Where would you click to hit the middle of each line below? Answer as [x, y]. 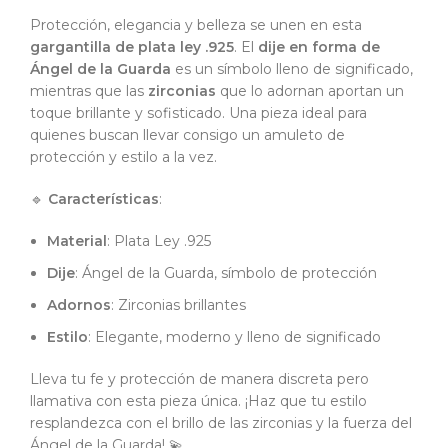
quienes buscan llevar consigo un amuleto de [187, 135]
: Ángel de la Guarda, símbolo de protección [226, 273]
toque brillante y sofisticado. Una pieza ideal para [198, 113]
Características [103, 199]
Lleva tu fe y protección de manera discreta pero [199, 379]
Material [77, 241]
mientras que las [89, 91]
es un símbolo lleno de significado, [292, 69]
